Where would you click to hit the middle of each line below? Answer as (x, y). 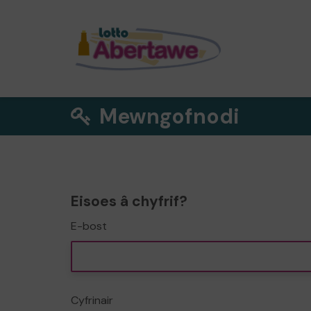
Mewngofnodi (167, 116)
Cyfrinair (92, 300)
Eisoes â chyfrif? (129, 201)
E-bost (89, 226)
